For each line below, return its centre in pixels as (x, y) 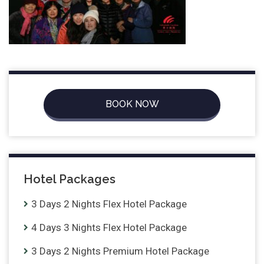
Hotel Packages (70, 179)
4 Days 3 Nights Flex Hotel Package (109, 228)
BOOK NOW (132, 104)
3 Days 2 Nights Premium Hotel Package (120, 251)
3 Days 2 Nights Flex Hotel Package (109, 204)
